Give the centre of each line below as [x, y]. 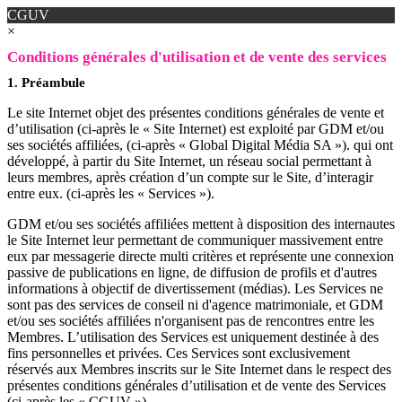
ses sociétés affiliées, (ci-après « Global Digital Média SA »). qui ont [200, 145]
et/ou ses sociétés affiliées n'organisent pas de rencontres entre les [191, 321]
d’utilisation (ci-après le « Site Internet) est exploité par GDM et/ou [196, 129]
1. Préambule [46, 83]
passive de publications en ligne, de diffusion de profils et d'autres [192, 272]
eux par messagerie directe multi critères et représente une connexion [201, 256]
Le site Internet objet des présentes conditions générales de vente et [196, 113]
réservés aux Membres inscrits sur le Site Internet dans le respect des [199, 369]
